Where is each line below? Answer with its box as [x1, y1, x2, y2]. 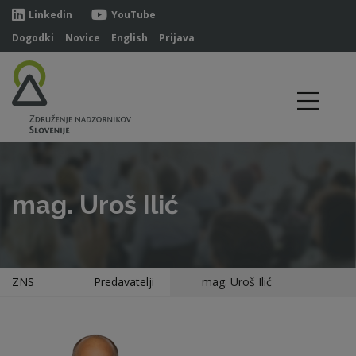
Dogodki [12, 31, 54, 44]
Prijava [159, 31, 195, 44]
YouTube [111, 8, 156, 21]
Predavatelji [94, 274, 154, 289]
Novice [65, 31, 100, 44]
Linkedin [29, 8, 72, 21]
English [111, 31, 148, 44]
